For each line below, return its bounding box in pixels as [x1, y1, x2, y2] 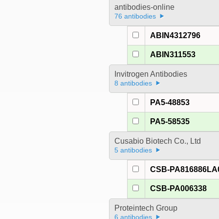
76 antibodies [114, 12, 156, 21]
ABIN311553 [150, 50, 196, 59]
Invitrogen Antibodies [114, 70, 187, 79]
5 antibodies [114, 146, 152, 154]
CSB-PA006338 [150, 184, 207, 193]
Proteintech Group [114, 204, 177, 213]
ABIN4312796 [150, 31, 201, 40]
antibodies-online [114, 3, 175, 12]
